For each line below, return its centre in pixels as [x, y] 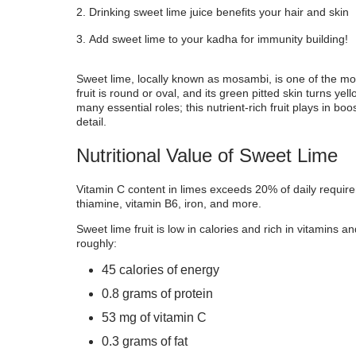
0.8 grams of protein [157, 294]
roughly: [97, 244]
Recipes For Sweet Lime [197, 19]
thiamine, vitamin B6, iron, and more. [169, 204]
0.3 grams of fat [145, 342]
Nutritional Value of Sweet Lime [207, 155]
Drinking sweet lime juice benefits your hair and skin [219, 12]
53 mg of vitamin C [154, 318]
